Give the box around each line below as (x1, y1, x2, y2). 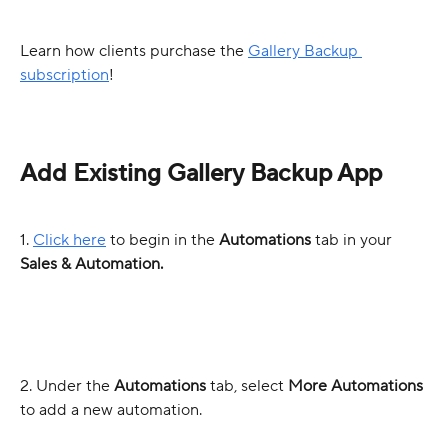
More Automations (288, 375, 423, 396)
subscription (20, 65, 109, 86)
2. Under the (20, 375, 114, 396)
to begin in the (106, 230, 219, 251)
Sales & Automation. (20, 254, 163, 275)
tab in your (311, 230, 396, 251)
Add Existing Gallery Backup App (20, 157, 382, 189)
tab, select (210, 375, 288, 396)
